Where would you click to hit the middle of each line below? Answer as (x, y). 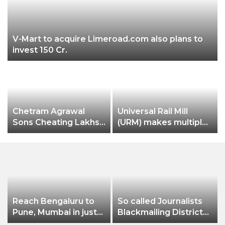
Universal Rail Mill (153, 111)
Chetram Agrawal (32, 111)
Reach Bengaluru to (53, 201)
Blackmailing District (160, 212)
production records (158, 133)
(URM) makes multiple (162, 122)
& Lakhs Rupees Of (52, 133)
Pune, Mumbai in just (55, 212)
